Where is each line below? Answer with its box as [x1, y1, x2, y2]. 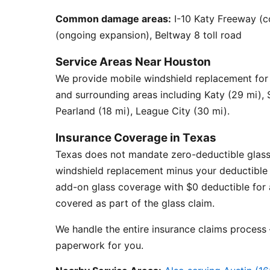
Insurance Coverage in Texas [55, 131, 216, 145]
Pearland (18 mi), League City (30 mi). [55, 105, 230, 117]
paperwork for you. [55, 239, 143, 251]
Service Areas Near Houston [55, 55, 211, 69]
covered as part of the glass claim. [55, 197, 215, 209]
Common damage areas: [55, 13, 171, 25]
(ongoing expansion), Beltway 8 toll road [55, 29, 242, 41]
